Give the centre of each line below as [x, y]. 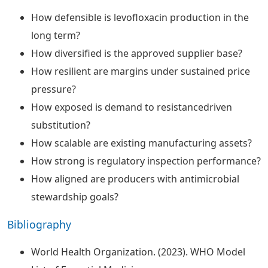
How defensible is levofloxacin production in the [140, 17]
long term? [56, 35]
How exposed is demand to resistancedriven [132, 107]
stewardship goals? [75, 197]
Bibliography [39, 224]
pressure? [54, 89]
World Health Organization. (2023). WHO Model [138, 252]
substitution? [61, 125]
